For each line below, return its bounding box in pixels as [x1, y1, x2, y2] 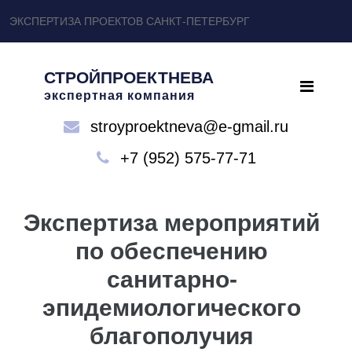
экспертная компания [44, 89, 195, 102]
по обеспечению [75, 238, 268, 264]
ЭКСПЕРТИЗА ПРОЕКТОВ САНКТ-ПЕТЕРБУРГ [9, 15, 250, 27]
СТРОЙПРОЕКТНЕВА [44, 68, 214, 86]
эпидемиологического [42, 295, 301, 321]
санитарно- [106, 266, 237, 292]
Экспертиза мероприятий [24, 210, 320, 236]
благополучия [90, 323, 254, 349]
